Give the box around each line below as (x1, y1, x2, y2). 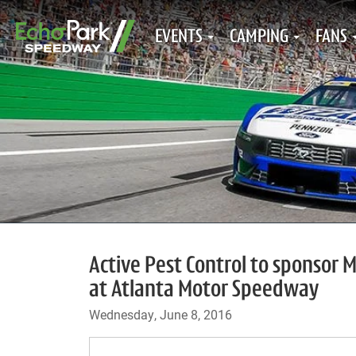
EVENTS (155, 28, 203, 47)
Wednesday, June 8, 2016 (89, 306, 232, 323)
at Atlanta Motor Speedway (89, 278, 319, 303)
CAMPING (230, 28, 288, 47)
